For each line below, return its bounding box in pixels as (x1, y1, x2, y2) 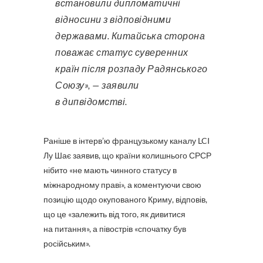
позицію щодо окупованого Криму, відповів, (43, 194, 207, 204)
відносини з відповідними (55, 14, 171, 25)
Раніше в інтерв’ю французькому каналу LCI (43, 136, 210, 146)
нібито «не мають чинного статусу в (43, 165, 177, 175)
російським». (43, 238, 90, 248)
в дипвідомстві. (55, 96, 127, 107)
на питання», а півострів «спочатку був (43, 224, 186, 234)
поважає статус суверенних (55, 46, 188, 58)
